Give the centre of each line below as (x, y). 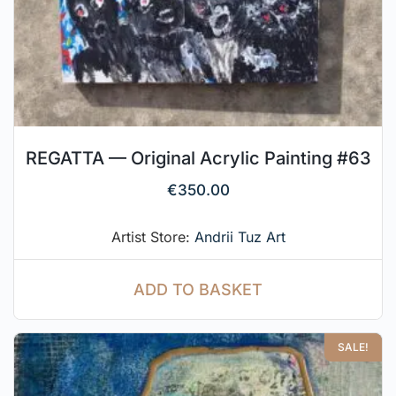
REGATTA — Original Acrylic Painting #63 (198, 158)
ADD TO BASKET (198, 289)
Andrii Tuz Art (240, 236)
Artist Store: (152, 236)
